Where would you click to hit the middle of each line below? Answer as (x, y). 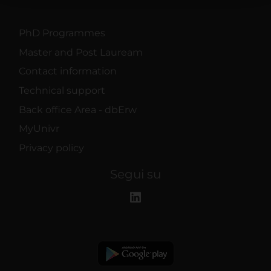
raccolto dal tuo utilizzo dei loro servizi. (96, 10)
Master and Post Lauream (81, 52)
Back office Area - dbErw (78, 109)
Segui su (135, 175)
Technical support (62, 91)
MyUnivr (39, 129)
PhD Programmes (62, 33)
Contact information (68, 71)
